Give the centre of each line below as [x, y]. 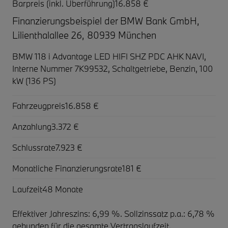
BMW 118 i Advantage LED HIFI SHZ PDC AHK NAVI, [109, 56]
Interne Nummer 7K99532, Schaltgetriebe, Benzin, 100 [112, 68]
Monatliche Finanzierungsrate [67, 168]
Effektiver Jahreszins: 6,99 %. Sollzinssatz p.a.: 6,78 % [113, 213]
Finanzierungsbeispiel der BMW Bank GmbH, [106, 21]
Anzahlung [32, 126]
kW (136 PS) [34, 80]
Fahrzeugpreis [39, 105]
